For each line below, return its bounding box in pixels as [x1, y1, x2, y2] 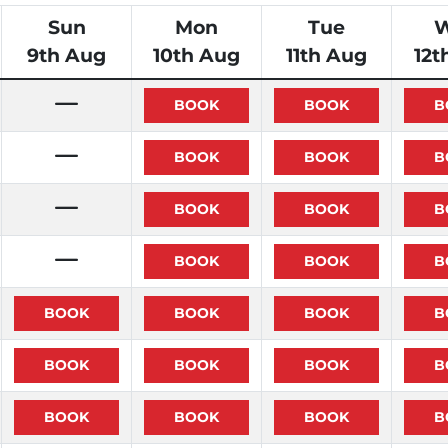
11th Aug [286, 44, 367, 67]
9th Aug [27, 44, 106, 67]
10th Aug [153, 44, 240, 67]
